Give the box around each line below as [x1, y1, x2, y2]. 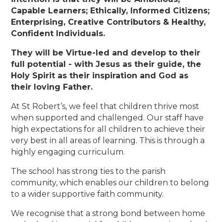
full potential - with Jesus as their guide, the [11, 59, 202, 69]
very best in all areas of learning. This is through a [11, 136, 205, 146]
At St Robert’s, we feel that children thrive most [11, 102, 200, 111]
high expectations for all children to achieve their [11, 124, 206, 134]
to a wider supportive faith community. [11, 189, 164, 199]
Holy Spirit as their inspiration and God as [11, 71, 189, 81]
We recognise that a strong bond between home [11, 209, 206, 219]
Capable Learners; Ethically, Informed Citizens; [11, 6, 210, 16]
